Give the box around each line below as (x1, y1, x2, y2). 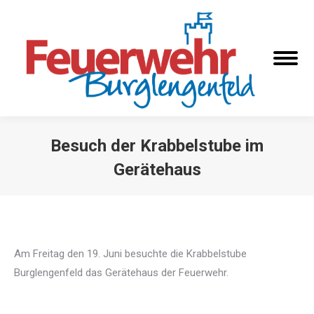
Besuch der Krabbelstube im (50, 136, 264, 156)
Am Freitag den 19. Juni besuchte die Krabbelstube (14, 247, 247, 261)
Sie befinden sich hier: (157, 184, 257, 198)
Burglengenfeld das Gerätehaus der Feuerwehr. (14, 266, 228, 280)
